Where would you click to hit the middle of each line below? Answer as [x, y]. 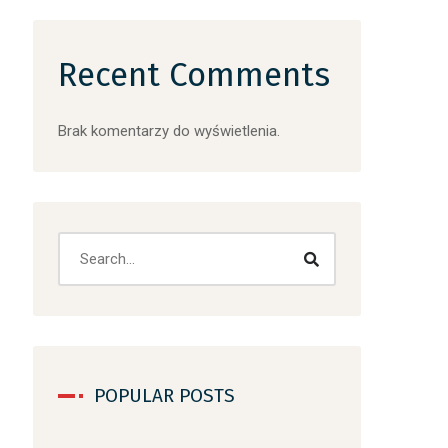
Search [80, 242]
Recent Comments [194, 75]
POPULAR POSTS [165, 395]
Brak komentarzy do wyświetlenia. [169, 131]
